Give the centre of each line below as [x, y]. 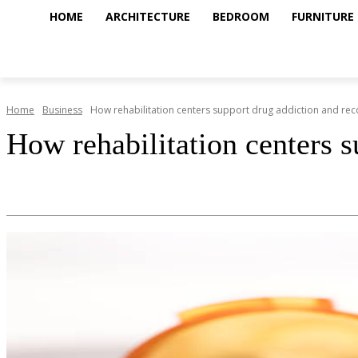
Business [62, 110]
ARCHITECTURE [148, 16]
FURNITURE [323, 16]
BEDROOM [241, 16]
